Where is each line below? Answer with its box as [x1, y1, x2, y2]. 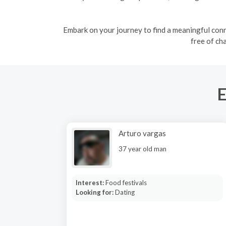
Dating [115, 188, 135, 196]
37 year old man [119, 145, 166, 153]
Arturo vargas [119, 129, 166, 138]
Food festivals [105, 179, 147, 187]
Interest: [75, 179, 105, 187]
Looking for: [75, 188, 115, 196]
